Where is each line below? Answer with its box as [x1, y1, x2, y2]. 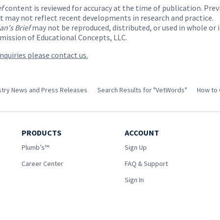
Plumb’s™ [22, 143, 49, 152]
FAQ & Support [125, 159, 168, 168]
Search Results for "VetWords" [97, 85, 187, 94]
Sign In [125, 175, 144, 184]
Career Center [22, 159, 63, 168]
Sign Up [125, 143, 147, 152]
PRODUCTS [22, 128, 61, 137]
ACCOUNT [125, 128, 159, 137]
